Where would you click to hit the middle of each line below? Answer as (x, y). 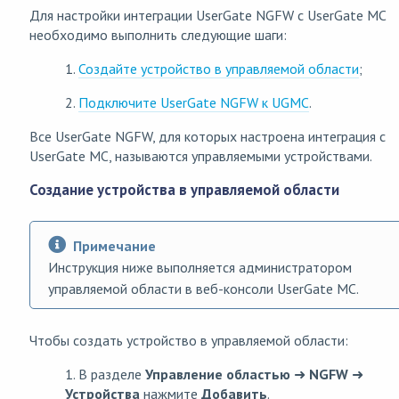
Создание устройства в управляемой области (184, 190)
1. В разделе (105, 375)
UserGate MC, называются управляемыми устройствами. (201, 156)
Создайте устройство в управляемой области (219, 69)
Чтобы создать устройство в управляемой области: (189, 341)
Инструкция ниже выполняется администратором (200, 268)
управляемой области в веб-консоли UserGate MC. (204, 289)
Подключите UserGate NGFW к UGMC (194, 103)
